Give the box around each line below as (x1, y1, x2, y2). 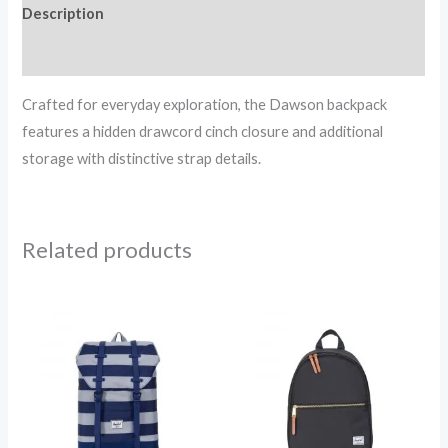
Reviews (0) (22, 47, 102, 65)
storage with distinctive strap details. (22, 149, 262, 167)
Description (22, 5, 105, 23)
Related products (22, 236, 193, 264)
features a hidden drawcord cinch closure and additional (22, 122, 384, 140)
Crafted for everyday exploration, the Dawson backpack (22, 95, 388, 113)
